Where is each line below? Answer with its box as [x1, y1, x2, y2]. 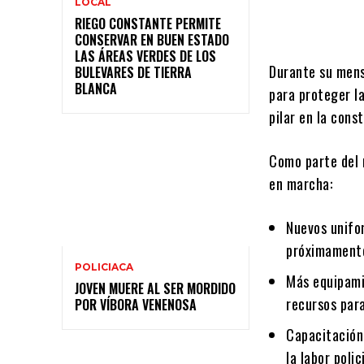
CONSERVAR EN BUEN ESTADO [75, 30, 229, 50]
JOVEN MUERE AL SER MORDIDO [75, 278, 236, 298]
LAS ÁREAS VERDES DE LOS [75, 46, 216, 67]
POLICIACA [75, 260, 133, 273]
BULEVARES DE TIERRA [75, 63, 192, 83]
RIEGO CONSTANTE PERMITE [75, 14, 221, 34]
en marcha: [269, 173, 333, 195]
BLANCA [75, 79, 117, 99]
